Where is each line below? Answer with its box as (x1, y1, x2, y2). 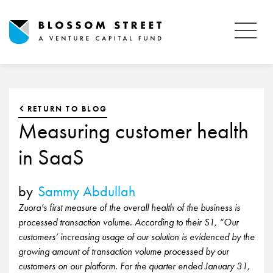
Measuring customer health (18, 117, 249, 145)
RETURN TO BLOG (27, 104, 107, 114)
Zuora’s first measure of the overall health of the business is (18, 201, 240, 214)
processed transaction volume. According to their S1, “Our (18, 216, 239, 229)
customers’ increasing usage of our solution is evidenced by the (18, 230, 255, 243)
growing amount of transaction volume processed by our (18, 245, 229, 258)
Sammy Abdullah (38, 182, 135, 200)
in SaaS (18, 143, 84, 171)
